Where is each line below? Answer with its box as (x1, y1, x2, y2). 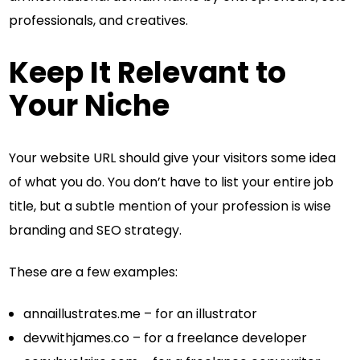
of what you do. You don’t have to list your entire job (9, 173, 334, 192)
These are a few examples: (9, 263, 178, 282)
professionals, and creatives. (9, 10, 189, 30)
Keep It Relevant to (9, 52, 287, 94)
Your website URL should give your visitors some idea (9, 149, 337, 168)
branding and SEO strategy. (9, 221, 182, 240)
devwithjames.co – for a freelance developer (23, 329, 308, 348)
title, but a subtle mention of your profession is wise (9, 197, 332, 216)
